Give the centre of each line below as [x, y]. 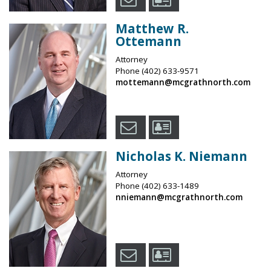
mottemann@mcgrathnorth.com [183, 83]
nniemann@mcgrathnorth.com [179, 198]
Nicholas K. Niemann [181, 156]
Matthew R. [152, 29]
